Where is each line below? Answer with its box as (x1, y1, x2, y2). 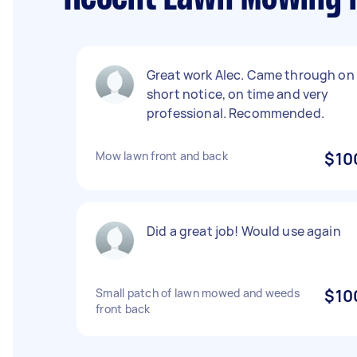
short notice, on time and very (147, 85, 329, 103)
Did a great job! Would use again (147, 222, 341, 240)
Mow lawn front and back (96, 148, 228, 163)
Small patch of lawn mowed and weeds (96, 285, 300, 300)
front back (96, 301, 151, 316)
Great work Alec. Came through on (147, 66, 355, 84)
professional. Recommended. (147, 104, 324, 122)
